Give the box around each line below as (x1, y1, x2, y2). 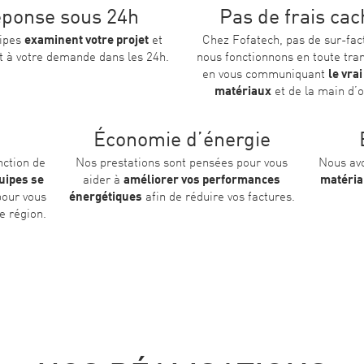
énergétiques (68, 192, 142, 205)
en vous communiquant (201, 68, 328, 81)
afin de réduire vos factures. (141, 192, 295, 205)
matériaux (214, 85, 271, 98)
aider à (83, 175, 124, 188)
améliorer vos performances (123, 175, 281, 188)
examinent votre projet (24, 34, 149, 47)
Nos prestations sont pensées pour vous (76, 158, 288, 171)
